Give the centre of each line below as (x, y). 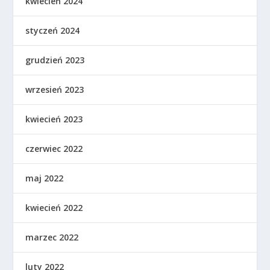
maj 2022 (45, 178)
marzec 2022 (52, 237)
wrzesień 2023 (55, 90)
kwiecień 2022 (54, 208)
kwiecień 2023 (54, 119)
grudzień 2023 (55, 60)
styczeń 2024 (53, 31)
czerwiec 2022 (54, 149)
